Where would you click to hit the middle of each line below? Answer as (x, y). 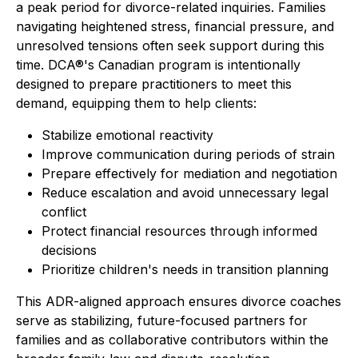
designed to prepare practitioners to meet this (154, 84)
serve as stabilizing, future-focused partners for (162, 320)
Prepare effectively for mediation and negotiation (189, 173)
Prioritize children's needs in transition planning (185, 269)
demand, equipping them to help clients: (136, 103)
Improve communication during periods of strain (188, 154)
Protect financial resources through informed (179, 231)
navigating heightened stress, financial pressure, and (175, 26)
